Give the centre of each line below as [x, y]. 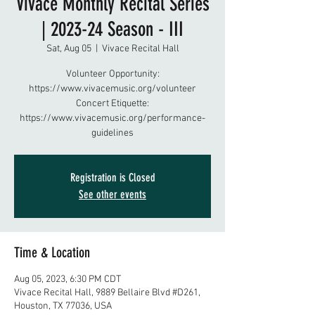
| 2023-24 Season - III [112, 29]
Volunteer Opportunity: [112, 74]
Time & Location [52, 252]
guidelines [112, 133]
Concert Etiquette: [112, 104]
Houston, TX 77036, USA [63, 306]
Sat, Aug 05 [69, 49]
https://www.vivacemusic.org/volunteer [112, 89]
